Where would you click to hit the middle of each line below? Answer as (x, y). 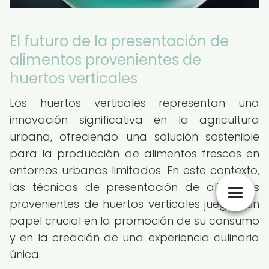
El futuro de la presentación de (119, 41)
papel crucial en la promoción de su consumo (134, 221)
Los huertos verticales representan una (134, 103)
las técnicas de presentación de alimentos (134, 187)
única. (25, 254)
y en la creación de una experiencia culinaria (134, 237)
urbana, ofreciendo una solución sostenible (134, 137)
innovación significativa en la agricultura (134, 120)
